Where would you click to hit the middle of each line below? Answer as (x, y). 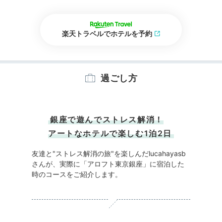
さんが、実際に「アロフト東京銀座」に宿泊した (108, 164)
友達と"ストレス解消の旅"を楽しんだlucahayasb (109, 154)
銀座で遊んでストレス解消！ (107, 120)
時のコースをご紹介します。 (77, 174)
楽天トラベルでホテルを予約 (107, 33)
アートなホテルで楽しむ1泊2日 (110, 134)
